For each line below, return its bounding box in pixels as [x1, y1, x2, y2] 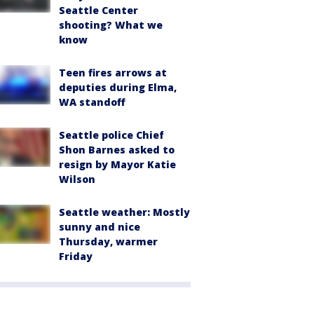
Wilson [59, 172, 95, 186]
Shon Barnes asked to [59, 143, 175, 156]
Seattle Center [59, 4, 138, 17]
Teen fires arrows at [59, 66, 167, 79]
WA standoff [59, 95, 125, 109]
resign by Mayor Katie [59, 158, 176, 171]
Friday [59, 250, 93, 263]
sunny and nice [59, 220, 140, 233]
